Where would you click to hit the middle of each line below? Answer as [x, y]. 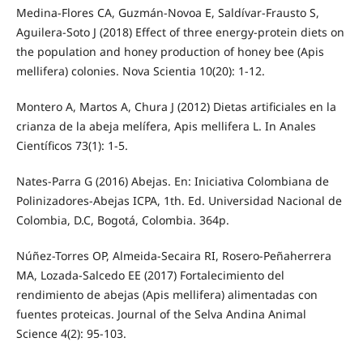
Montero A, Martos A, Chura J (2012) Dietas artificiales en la [176, 106]
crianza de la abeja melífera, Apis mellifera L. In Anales [166, 126]
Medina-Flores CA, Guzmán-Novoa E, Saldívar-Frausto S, [167, 12]
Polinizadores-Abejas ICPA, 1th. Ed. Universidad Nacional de [179, 200]
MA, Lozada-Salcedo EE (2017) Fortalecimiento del [150, 275]
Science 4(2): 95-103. [71, 333]
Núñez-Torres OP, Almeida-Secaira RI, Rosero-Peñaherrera [173, 255]
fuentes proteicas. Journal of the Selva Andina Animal [161, 314]
